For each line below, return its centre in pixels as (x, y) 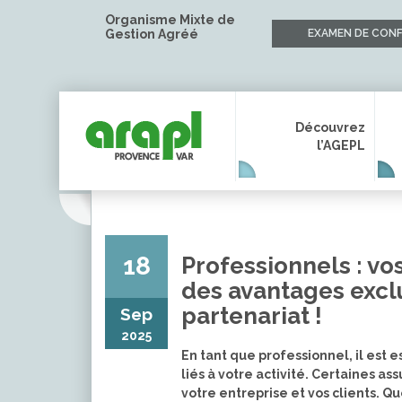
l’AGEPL (341, 145)
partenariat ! (252, 316)
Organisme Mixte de (170, 20)
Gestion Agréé (152, 34)
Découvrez (330, 127)
